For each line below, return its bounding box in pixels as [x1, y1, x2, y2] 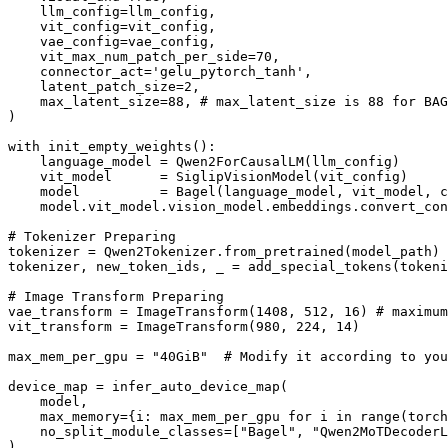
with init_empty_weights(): [8, 138, 216, 154]
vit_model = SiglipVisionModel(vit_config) [8, 168, 408, 184]
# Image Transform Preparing [8, 288, 224, 304]
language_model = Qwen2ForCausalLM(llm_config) [8, 153, 400, 169]
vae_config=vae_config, [8, 33, 216, 49]
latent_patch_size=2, [8, 78, 200, 94]
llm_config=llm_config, [8, 3, 224, 19]
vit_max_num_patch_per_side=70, [8, 48, 280, 64]
